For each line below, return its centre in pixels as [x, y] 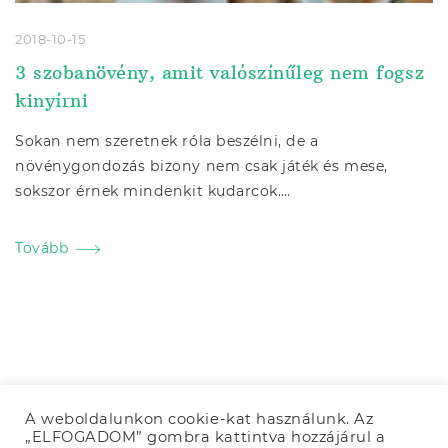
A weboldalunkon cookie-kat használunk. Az [199, 419]
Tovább [42, 248]
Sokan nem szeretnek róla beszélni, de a [167, 141]
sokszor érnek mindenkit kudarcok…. [153, 191]
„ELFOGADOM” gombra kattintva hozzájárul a [205, 437]
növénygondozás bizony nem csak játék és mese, [201, 166]
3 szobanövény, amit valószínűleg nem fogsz [220, 72]
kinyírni [52, 100]
